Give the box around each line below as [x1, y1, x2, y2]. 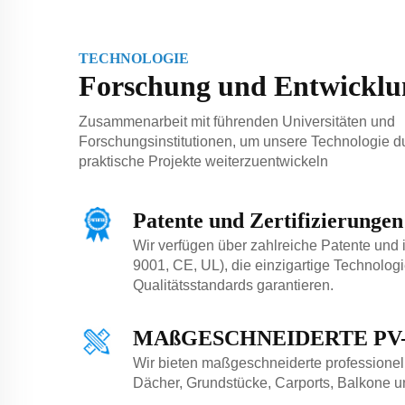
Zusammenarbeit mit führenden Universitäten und [79, 114, 395, 129]
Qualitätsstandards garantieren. [133, 278, 334, 293]
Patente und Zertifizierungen [133, 209, 403, 232]
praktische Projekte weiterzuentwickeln [79, 154, 328, 169]
